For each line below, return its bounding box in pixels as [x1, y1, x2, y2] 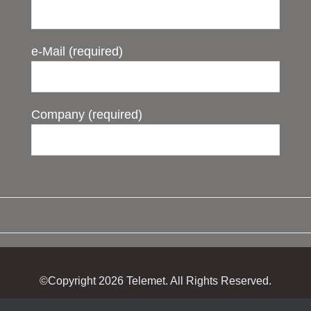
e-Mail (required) [31, 44, 123, 59]
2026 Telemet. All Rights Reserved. [99, 275, 271, 287]
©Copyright [40, 275, 99, 287]
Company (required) [31, 108, 142, 122]
